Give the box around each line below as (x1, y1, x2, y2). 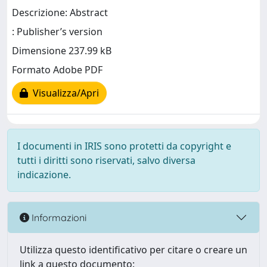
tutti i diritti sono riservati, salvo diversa (17, 154, 195, 167)
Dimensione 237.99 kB (12, 44, 111, 58)
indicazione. (17, 168, 71, 181)
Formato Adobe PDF (12, 63, 103, 77)
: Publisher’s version (12, 25, 103, 39)
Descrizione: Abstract (12, 6, 108, 20)
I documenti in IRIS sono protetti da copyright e (17, 139, 231, 153)
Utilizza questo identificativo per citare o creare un (20, 243, 247, 256)
